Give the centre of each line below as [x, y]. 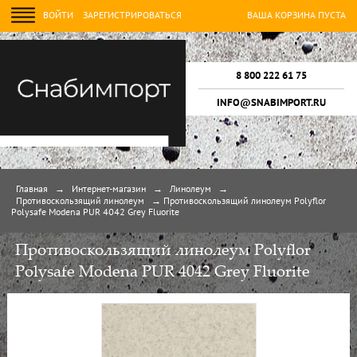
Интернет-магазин [109, 190]
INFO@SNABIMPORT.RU [271, 103]
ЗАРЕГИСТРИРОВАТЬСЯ [132, 16]
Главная [32, 190]
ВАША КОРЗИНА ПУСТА [296, 16]
